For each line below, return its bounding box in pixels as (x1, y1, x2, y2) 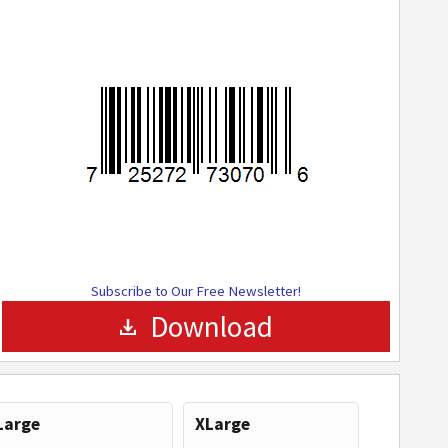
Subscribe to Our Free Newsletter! (91, 282, 301, 300)
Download (149, 308, 273, 345)
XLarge (194, 413, 250, 435)
